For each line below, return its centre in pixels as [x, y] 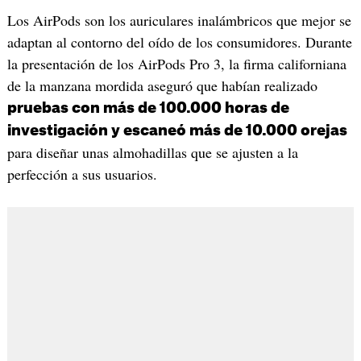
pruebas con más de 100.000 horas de [148, 108]
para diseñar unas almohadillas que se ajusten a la [152, 153]
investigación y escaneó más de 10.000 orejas [177, 131]
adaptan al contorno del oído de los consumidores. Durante [179, 42]
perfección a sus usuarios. [82, 174]
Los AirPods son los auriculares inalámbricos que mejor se [179, 21]
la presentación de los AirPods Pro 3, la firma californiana [176, 64]
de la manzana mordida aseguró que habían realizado [162, 86]
